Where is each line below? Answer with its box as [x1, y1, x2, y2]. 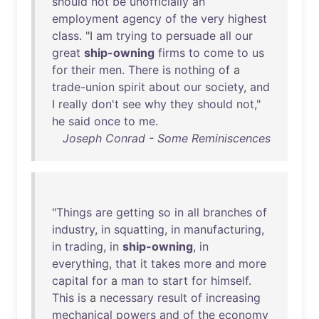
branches [203, 205, 252, 219]
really [58, 97, 88, 111]
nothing [174, 63, 215, 77]
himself [211, 273, 249, 288]
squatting [114, 222, 164, 236]
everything [52, 256, 109, 271]
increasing [206, 291, 261, 305]
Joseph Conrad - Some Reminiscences [63, 131, 271, 145]
